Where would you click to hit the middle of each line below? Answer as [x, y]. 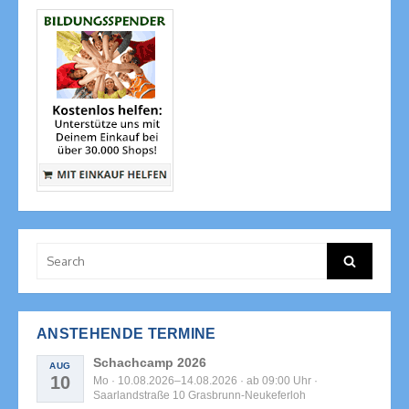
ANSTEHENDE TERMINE [126, 334]
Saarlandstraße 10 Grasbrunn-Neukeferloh [199, 396]
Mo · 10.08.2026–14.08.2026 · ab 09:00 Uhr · [205, 381]
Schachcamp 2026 [150, 363]
